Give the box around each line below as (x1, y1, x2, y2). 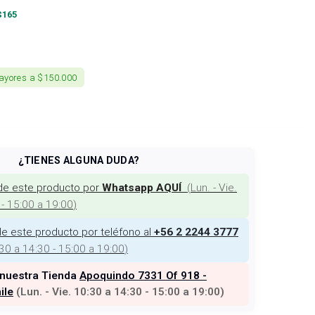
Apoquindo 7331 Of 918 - (79, 269, 207, 282)
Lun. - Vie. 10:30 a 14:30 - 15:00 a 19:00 (20, 285, 220, 298)
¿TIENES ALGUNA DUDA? (18, 155, 139, 167)
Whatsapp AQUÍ (102, 181, 181, 194)
